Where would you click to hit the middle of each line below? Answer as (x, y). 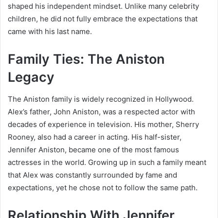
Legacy (31, 77)
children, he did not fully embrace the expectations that (103, 19)
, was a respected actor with (147, 111)
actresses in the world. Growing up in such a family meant (107, 162)
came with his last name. (50, 32)
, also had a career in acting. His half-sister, (108, 137)
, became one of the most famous (122, 149)
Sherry (187, 124)
